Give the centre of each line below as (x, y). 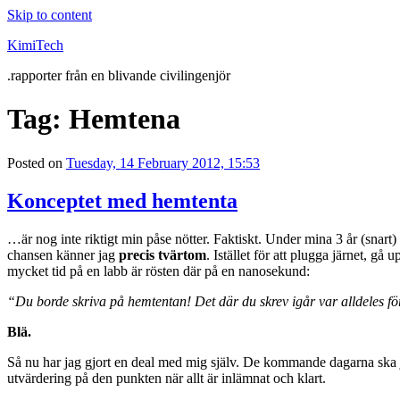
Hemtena (125, 119)
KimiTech (35, 45)
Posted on (35, 162)
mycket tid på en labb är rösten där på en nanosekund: (158, 271)
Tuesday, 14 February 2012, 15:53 (163, 162)
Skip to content (50, 15)
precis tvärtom (162, 254)
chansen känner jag (63, 254)
